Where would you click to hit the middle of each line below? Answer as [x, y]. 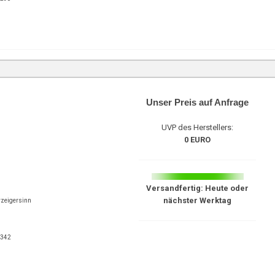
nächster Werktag [198, 200]
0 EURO [198, 140]
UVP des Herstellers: [198, 127]
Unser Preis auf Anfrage [198, 102]
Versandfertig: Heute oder [198, 188]
